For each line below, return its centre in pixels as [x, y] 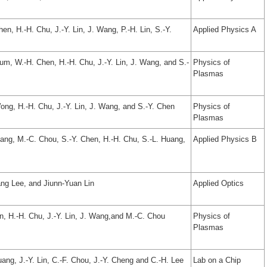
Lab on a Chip [217, 260]
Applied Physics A [225, 30]
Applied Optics [218, 184]
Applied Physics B [225, 139]
